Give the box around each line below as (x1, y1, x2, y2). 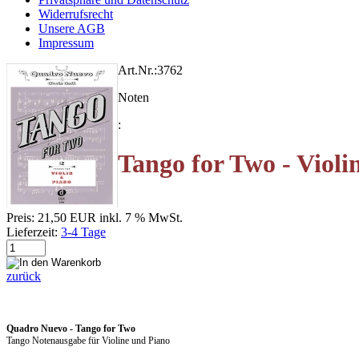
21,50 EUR (34, 210, 99, 224)
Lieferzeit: (6, 224, 58, 239)
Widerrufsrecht (38, 7, 113, 21)
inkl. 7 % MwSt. (99, 210, 183, 224)
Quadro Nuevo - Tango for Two (6, 322, 135, 334)
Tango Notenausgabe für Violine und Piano (6, 334, 170, 346)
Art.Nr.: (118, 63, 157, 77)
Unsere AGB (38, 22, 105, 35)
